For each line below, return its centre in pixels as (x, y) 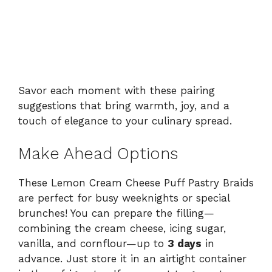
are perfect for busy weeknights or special (124, 198)
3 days (185, 244)
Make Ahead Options (98, 154)
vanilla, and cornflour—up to (93, 244)
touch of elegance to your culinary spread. (125, 121)
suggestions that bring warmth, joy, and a (124, 105)
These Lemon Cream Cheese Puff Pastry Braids (136, 183)
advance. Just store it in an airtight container (132, 259)
